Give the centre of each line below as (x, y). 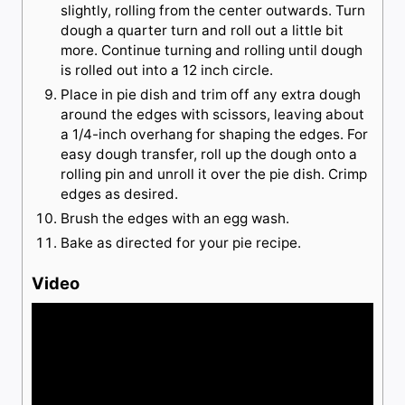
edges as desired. (121, 194)
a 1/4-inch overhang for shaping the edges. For (214, 135)
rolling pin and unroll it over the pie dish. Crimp (214, 174)
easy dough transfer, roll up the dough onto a (209, 155)
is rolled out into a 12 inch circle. (169, 71)
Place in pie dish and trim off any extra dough (211, 95)
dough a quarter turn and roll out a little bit (202, 31)
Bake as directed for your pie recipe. (181, 243)
